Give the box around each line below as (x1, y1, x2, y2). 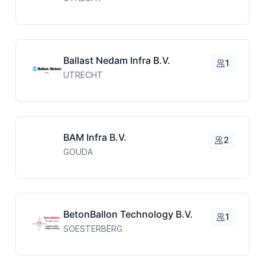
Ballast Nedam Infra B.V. (63, 54, 170, 66)
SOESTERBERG (63, 223, 122, 234)
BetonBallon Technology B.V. (63, 208, 193, 220)
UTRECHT (63, 69, 103, 80)
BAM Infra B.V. (63, 131, 127, 143)
